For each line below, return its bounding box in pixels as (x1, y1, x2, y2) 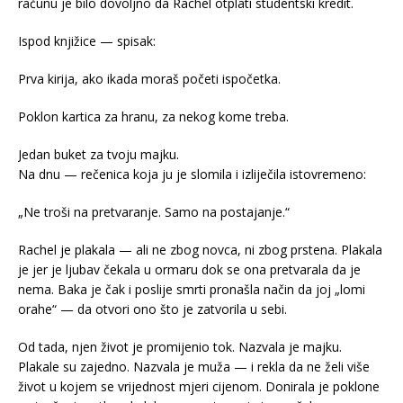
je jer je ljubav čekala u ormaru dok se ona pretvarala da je (18, 260, 361, 278)
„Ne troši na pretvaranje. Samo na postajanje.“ (18, 202, 290, 220)
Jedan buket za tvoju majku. (18, 145, 179, 163)
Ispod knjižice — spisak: (18, 31, 156, 49)
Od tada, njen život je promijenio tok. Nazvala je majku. (18, 337, 342, 355)
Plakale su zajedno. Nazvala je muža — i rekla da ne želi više (18, 357, 370, 375)
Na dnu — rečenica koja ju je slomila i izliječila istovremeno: (18, 165, 366, 183)
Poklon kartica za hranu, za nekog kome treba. (18, 107, 289, 125)
